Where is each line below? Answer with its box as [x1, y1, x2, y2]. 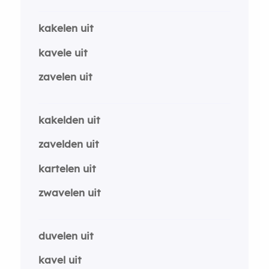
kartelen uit [38, 162, 96, 175]
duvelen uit [38, 229, 94, 242]
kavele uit [38, 46, 88, 59]
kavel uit [38, 253, 82, 266]
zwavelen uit [38, 186, 101, 199]
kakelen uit [38, 22, 94, 34]
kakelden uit [38, 113, 100, 126]
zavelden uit [38, 138, 99, 150]
